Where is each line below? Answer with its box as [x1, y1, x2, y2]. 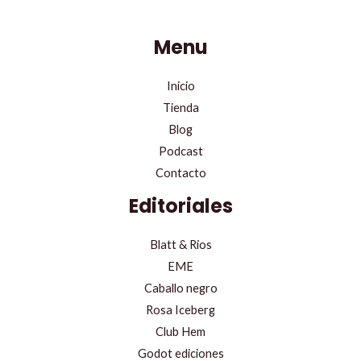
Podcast [158, 144, 203, 159]
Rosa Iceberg [146, 302, 215, 317]
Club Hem [156, 324, 205, 338]
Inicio [166, 79, 195, 93]
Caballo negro [143, 280, 218, 295]
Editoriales [128, 193, 233, 220]
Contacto [155, 166, 206, 180]
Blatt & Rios [149, 237, 212, 251]
